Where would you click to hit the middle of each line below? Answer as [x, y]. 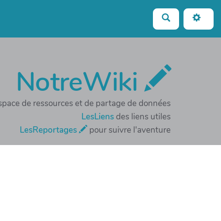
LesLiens [98, 116]
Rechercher [189, 17]
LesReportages [49, 130]
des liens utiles [142, 116]
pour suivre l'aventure [129, 130]
